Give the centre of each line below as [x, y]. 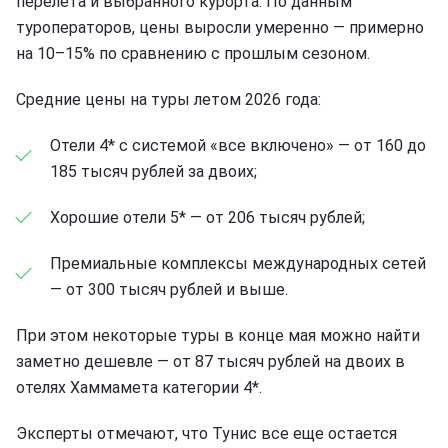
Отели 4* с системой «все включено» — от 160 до [238, 145]
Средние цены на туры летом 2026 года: [168, 99]
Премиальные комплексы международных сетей [238, 263]
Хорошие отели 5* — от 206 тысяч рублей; [207, 217]
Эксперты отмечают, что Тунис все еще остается [206, 433]
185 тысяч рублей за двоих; [153, 171]
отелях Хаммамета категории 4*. [139, 387]
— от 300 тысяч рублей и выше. [169, 289]
